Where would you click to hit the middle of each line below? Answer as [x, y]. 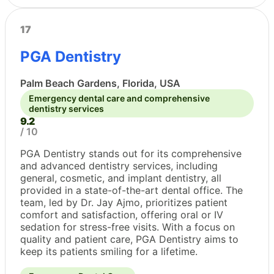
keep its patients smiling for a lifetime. [109, 252]
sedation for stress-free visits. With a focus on [128, 227]
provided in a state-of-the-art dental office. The [131, 191]
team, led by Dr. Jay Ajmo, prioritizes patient [124, 203]
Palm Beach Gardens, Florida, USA [100, 83]
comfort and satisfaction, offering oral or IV [122, 215]
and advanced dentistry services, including [119, 166]
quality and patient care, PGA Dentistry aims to [129, 239]
